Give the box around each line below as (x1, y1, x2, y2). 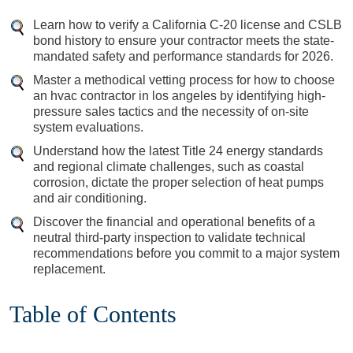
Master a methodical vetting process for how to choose (33, 73, 335, 87)
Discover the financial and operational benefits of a (33, 215, 315, 229)
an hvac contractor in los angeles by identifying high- (33, 89, 325, 102)
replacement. (33, 262, 106, 276)
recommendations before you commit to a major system (33, 247, 340, 260)
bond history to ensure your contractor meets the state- (33, 34, 334, 47)
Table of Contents (9, 301, 176, 327)
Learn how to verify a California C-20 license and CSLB (33, 18, 342, 32)
